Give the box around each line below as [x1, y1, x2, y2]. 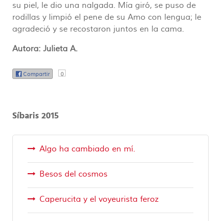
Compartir [23, 71, 50, 78]
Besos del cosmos [39, 169, 108, 179]
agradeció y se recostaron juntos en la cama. [12, 24, 184, 34]
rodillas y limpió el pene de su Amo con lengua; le [12, 12, 201, 22]
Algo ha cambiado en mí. [39, 144, 136, 154]
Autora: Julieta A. [12, 44, 77, 54]
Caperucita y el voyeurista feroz [39, 194, 159, 204]
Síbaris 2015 [12, 111, 59, 120]
